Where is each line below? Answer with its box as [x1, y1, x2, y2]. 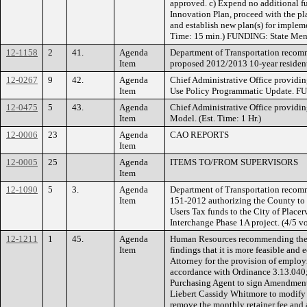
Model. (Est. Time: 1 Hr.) [170, 112, 261, 123]
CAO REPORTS [170, 129, 229, 140]
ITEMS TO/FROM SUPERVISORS [170, 156, 298, 167]
